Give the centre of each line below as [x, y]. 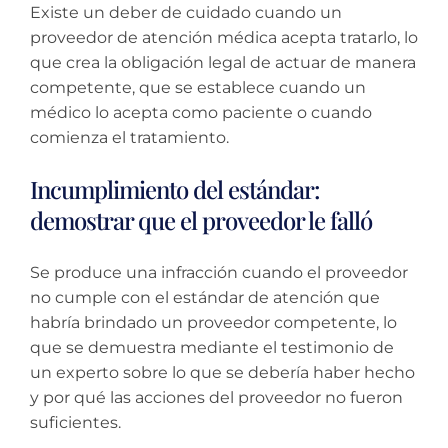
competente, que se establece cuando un [198, 88]
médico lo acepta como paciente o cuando [201, 113]
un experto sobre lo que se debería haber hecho [222, 373]
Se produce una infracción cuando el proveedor [219, 273]
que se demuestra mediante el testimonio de [212, 348]
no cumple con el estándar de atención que [205, 298]
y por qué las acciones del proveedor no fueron [216, 398]
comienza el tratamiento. [129, 138]
